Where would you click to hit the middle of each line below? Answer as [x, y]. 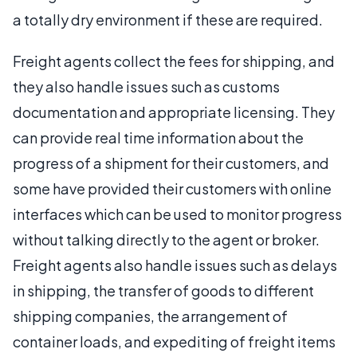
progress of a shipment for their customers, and [171, 163]
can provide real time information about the [158, 137]
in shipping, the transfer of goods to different [163, 290]
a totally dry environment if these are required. [168, 20]
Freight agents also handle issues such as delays [175, 265]
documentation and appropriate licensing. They [174, 112]
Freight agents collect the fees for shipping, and [174, 61]
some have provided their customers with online [172, 188]
